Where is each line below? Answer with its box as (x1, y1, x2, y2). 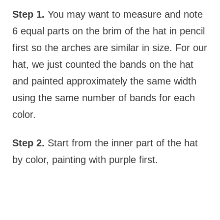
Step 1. (12, 9, 45, 20)
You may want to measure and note (44, 9, 203, 20)
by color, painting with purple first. (12, 154, 158, 165)
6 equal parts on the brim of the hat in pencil (12, 26, 205, 37)
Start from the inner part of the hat (47, 137, 198, 149)
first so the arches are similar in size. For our (12, 42, 207, 54)
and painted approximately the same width (12, 76, 196, 87)
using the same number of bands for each (12, 92, 195, 104)
